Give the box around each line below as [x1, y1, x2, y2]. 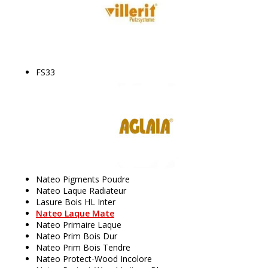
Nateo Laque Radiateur [36, 185, 126, 196]
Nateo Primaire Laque [36, 219, 121, 230]
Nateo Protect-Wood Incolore [36, 253, 152, 264]
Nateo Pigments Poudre [36, 173, 130, 185]
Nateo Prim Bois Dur [36, 230, 117, 242]
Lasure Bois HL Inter [36, 196, 115, 208]
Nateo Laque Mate [36, 208, 114, 219]
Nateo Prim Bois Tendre [36, 242, 130, 253]
